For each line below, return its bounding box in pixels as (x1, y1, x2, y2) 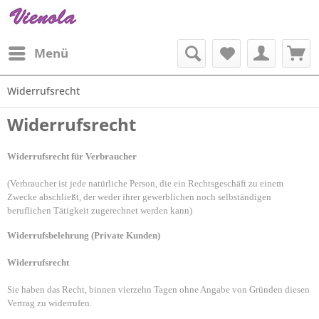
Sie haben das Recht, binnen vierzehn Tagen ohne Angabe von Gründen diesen (7, 284, 310, 295)
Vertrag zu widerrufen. (7, 298, 92, 308)
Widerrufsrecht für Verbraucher (7, 151, 137, 162)
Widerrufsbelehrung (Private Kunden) (7, 230, 160, 241)
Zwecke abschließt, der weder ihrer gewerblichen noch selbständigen (7, 192, 271, 202)
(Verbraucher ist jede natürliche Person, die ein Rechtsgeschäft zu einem (7, 178, 283, 189)
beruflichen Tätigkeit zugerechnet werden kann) (7, 205, 192, 216)
